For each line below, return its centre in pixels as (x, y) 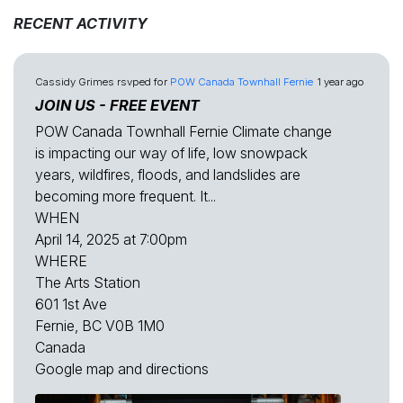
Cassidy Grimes (75, 82)
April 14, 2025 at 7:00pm (111, 240)
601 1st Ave (71, 304)
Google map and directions (122, 369)
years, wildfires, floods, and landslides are (168, 175)
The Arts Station (88, 283)
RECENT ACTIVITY (81, 24)
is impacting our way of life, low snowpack (171, 153)
